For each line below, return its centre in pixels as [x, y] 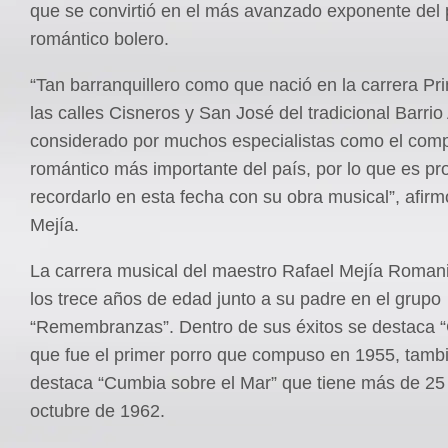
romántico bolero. [99, 38]
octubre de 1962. [97, 410]
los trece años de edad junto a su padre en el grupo [235, 298]
